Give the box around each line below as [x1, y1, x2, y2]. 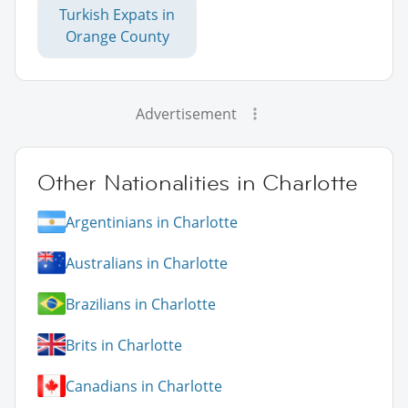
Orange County [65, 26, 169, 47]
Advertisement [135, 104, 237, 125]
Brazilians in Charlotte [66, 293, 216, 314]
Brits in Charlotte [66, 334, 182, 355]
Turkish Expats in [59, 5, 175, 25]
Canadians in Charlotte [66, 375, 222, 396]
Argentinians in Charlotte [66, 211, 238, 232]
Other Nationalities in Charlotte [37, 168, 358, 198]
